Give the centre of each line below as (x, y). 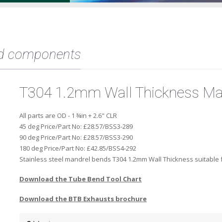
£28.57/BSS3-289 (108, 126)
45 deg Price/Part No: (51, 126)
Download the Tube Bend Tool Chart (81, 179)
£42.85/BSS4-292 (111, 148)
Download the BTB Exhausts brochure (83, 199)
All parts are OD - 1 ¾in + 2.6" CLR (68, 115)
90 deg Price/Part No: (51, 137)
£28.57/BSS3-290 (108, 137)
